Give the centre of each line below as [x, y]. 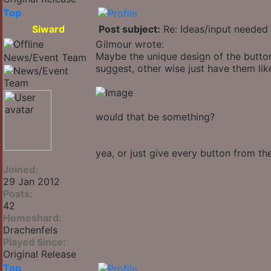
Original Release [40, 254]
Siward [48, 29]
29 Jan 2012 [31, 182]
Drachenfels [30, 230]
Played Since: [34, 242]
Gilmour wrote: [130, 44]
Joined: [21, 170]
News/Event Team [45, 58]
